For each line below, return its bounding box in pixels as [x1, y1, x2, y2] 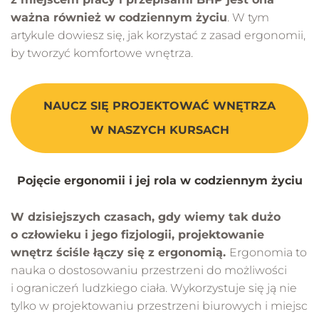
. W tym [227, 11, 269, 25]
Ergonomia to [229, 246, 307, 260]
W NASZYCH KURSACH [90, 123, 229, 137]
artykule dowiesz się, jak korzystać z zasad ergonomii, [11, 28, 305, 43]
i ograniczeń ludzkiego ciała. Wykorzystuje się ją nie [11, 281, 297, 296]
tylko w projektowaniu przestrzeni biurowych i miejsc [11, 299, 308, 313]
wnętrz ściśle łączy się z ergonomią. [11, 246, 229, 260]
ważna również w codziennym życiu [11, 11, 227, 25]
